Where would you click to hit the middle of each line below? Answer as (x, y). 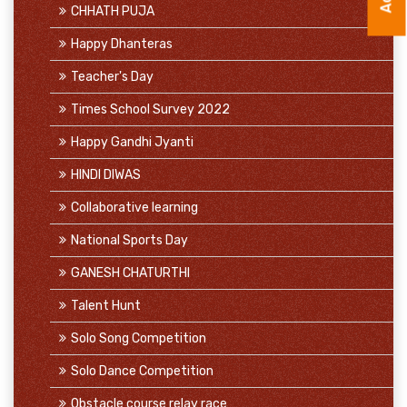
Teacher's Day (112, 77)
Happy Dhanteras (122, 44)
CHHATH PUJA (113, 11)
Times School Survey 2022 (150, 109)
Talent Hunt (106, 306)
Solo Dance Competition (142, 371)
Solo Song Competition (139, 338)
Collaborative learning (134, 208)
